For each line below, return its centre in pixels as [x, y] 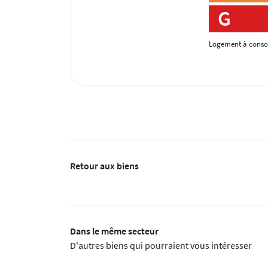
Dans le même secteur [114, 231]
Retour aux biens [104, 165]
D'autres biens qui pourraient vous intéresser [161, 245]
